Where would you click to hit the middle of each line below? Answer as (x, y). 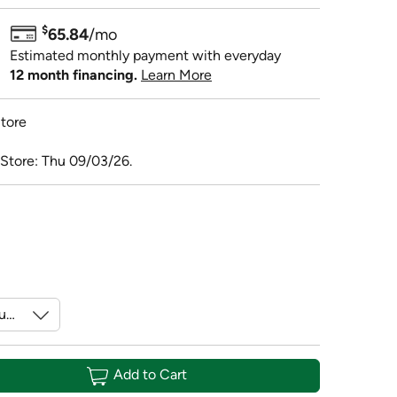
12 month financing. (74, 74)
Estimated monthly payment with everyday (145, 55)
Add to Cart (150, 375)
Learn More (176, 74)
